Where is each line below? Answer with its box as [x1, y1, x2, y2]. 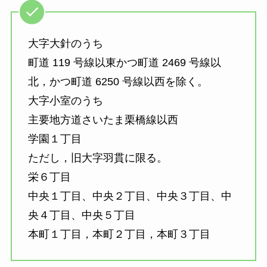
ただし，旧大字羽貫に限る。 [27, 151, 167, 164]
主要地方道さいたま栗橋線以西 [27, 113, 178, 126]
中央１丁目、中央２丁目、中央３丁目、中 [27, 190, 232, 202]
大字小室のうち [27, 94, 103, 107]
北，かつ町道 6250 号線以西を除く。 [27, 75, 208, 88]
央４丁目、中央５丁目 [27, 209, 135, 221]
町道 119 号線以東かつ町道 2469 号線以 [27, 56, 221, 69]
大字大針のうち [27, 37, 103, 49]
